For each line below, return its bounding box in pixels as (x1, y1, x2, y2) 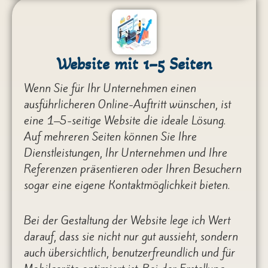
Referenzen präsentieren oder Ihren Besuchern (24, 161, 242, 177)
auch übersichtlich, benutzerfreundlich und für (24, 244, 235, 260)
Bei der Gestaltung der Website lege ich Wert (24, 212, 230, 228)
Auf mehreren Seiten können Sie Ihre (24, 129, 197, 145)
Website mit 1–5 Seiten (56, 54, 212, 75)
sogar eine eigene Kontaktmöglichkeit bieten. (24, 177, 230, 193)
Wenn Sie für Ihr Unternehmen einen (24, 80, 196, 96)
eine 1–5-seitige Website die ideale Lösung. (24, 112, 226, 129)
